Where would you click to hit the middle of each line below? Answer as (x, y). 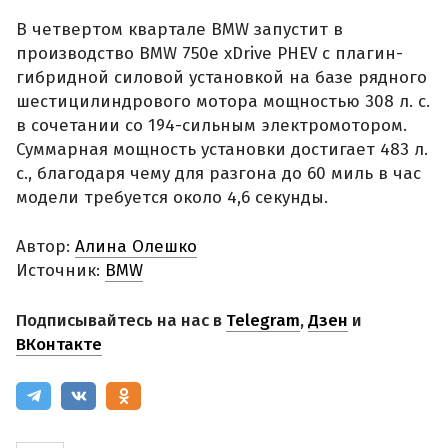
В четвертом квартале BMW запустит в (179, 29)
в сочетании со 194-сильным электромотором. (211, 125)
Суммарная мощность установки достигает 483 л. (222, 149)
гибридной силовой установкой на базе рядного (221, 77)
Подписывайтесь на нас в (121, 320)
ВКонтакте (59, 344)
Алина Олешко (136, 247)
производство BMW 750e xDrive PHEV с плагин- (209, 53)
